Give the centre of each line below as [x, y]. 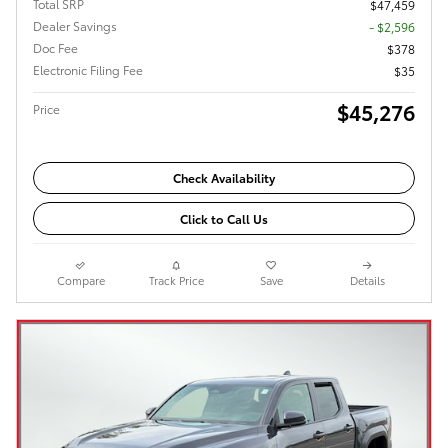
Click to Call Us [224, 219]
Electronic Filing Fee [88, 69]
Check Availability [224, 178]
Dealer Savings [75, 25]
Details [367, 279]
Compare [80, 279]
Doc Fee [55, 47]
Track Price [176, 279]
